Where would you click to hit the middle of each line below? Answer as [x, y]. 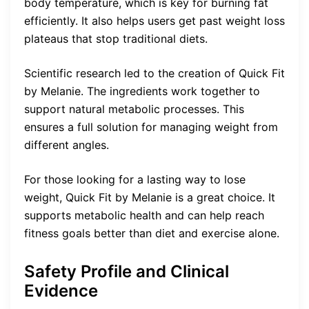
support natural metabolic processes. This [134, 109]
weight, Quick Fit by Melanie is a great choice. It [150, 198]
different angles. [67, 145]
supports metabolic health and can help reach [144, 216]
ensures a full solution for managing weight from [151, 127]
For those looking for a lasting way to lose [135, 180]
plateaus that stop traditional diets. [116, 39]
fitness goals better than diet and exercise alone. [152, 233]
